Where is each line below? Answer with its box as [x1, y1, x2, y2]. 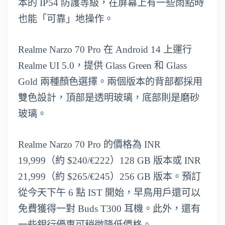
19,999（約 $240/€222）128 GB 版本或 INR [18, 155, 201, 166]
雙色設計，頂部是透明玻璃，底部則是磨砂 [18, 92, 199, 103]
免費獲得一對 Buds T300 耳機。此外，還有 [18, 203, 200, 214]
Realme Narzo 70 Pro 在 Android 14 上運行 [18, 44, 192, 55]
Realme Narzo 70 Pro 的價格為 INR [18, 139, 161, 150]
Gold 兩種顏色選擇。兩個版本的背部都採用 [18, 76, 202, 87]
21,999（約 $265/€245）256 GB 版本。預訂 [18, 171, 201, 182]
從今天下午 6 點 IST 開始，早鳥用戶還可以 [18, 187, 200, 198]
